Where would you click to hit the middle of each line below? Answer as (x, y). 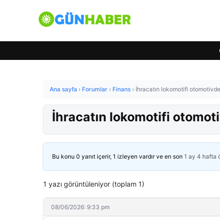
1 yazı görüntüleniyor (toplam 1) (94, 184)
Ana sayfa (63, 89)
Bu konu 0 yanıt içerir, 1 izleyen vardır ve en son (118, 156)
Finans (122, 89)
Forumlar (95, 89)
